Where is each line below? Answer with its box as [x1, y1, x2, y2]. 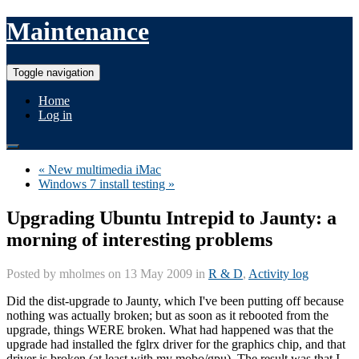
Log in [38, 107, 72, 122]
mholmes [59, 266, 105, 280]
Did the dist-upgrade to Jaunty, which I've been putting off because [6, 293, 344, 308]
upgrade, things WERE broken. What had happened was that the [6, 322, 333, 337]
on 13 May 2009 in [105, 266, 208, 280]
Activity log [248, 266, 309, 280]
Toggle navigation [13, 66, 94, 79]
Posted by [6, 266, 59, 280]
